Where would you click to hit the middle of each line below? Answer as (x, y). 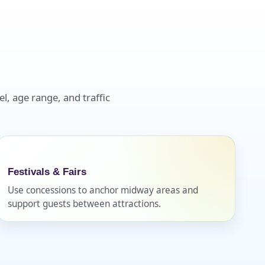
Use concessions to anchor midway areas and (103, 190)
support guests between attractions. (84, 203)
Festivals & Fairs (47, 171)
